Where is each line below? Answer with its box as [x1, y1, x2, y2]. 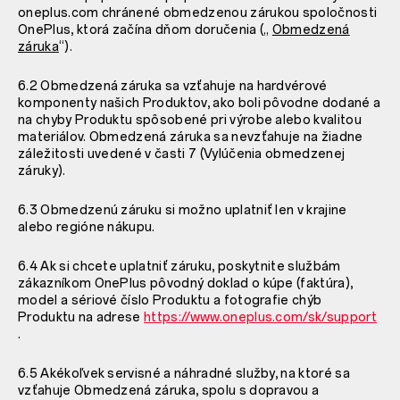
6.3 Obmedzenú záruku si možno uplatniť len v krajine [18, 202, 347, 218]
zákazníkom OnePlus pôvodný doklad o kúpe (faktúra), [18, 275, 354, 291]
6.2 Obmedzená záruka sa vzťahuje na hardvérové [18, 78, 328, 94]
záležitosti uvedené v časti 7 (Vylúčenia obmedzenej [18, 146, 346, 162]
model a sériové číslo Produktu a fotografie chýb [18, 292, 322, 308]
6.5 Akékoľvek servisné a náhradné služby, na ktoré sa [18, 365, 350, 381]
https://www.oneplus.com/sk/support [144, 309, 377, 325]
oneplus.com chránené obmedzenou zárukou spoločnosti [18, 4, 378, 21]
